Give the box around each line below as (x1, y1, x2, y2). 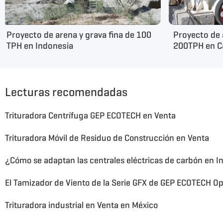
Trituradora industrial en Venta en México (5, 199, 158, 211)
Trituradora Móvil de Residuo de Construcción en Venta (5, 132, 209, 143)
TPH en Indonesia (6, 39, 74, 51)
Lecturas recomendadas (5, 84, 127, 100)
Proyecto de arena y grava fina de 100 (6, 28, 152, 40)
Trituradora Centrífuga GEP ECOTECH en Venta (5, 110, 176, 121)
